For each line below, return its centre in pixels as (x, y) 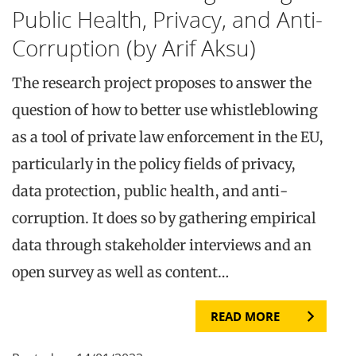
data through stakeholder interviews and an (162, 245)
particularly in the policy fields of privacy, (154, 164)
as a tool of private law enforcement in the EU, (168, 137)
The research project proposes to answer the (162, 83)
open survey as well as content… (120, 272)
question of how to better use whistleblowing (165, 110)
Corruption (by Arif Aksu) (134, 47)
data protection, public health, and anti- (150, 191)
